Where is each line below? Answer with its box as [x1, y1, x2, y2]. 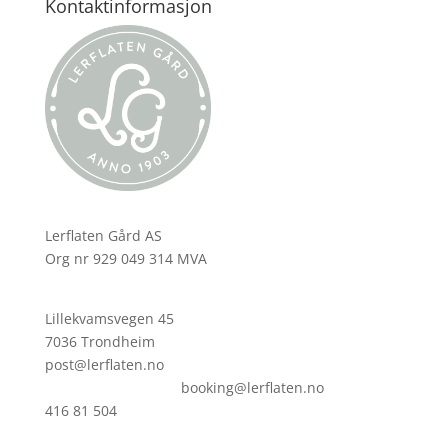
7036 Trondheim [44, 332, 155, 352]
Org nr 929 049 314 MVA [44, 249, 207, 269]
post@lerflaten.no [44, 355, 400, 375]
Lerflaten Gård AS [44, 226, 162, 246]
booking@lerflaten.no [44, 378, 324, 398]
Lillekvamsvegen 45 [44, 309, 174, 329]
